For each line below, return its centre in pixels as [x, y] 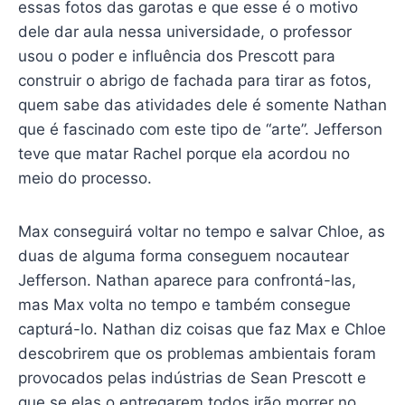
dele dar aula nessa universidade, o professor [184, 31]
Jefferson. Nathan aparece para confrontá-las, [187, 280]
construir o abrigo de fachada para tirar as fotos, [194, 80]
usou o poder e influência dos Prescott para [176, 56]
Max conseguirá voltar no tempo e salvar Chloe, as [201, 231]
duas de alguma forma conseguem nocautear [183, 255]
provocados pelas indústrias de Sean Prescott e [192, 377]
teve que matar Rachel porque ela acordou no [184, 153]
